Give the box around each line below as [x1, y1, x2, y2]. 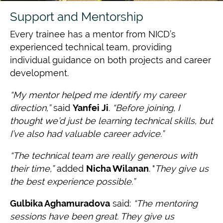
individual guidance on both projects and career [10, 55, 211, 65]
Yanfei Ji [73, 103, 109, 113]
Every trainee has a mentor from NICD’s [10, 29, 176, 39]
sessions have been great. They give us [10, 211, 174, 222]
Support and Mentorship [10, 9, 143, 24]
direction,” [10, 103, 51, 113]
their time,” [10, 163, 54, 174]
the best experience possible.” [10, 176, 135, 187]
